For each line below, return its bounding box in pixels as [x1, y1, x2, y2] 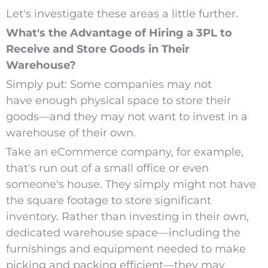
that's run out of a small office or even [5, 162, 209, 175]
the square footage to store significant [5, 194, 211, 208]
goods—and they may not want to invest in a [5, 110, 248, 124]
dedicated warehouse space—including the [5, 226, 240, 240]
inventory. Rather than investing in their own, [5, 210, 249, 224]
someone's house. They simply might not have [5, 178, 256, 191]
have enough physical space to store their [5, 94, 231, 108]
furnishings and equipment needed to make [5, 242, 246, 256]
